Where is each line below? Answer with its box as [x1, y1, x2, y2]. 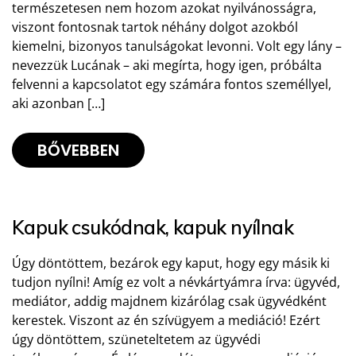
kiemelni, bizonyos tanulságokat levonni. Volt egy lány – [12, 37, 342, 56]
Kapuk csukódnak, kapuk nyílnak [12, 215, 293, 240]
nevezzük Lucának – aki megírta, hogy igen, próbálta [12, 56, 322, 75]
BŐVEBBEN [37, 139, 119, 162]
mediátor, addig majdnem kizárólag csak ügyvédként [12, 292, 327, 311]
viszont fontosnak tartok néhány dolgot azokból [12, 18, 298, 37]
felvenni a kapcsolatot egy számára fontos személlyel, [12, 75, 331, 94]
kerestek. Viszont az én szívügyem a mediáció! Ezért [12, 311, 320, 330]
